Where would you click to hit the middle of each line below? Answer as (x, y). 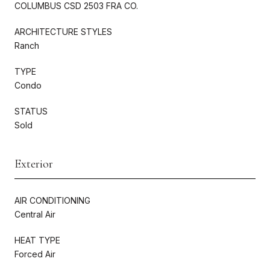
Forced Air (35, 254)
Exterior (34, 164)
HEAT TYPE (37, 240)
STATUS (31, 111)
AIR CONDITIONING (52, 200)
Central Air (35, 214)
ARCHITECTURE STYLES (63, 31)
